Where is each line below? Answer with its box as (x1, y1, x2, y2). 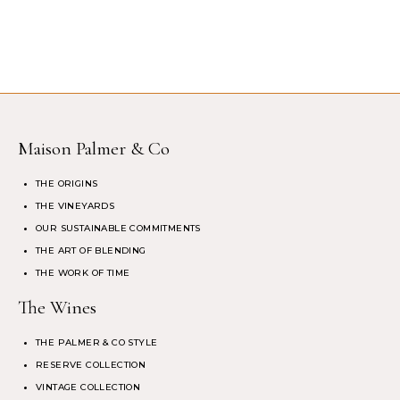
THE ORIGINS (36, 177, 98, 189)
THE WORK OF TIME (36, 266, 130, 279)
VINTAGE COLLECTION (36, 380, 141, 393)
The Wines (18, 295, 96, 319)
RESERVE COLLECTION (36, 358, 146, 371)
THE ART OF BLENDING (36, 244, 146, 256)
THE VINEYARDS (36, 199, 115, 212)
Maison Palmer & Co (18, 136, 170, 160)
